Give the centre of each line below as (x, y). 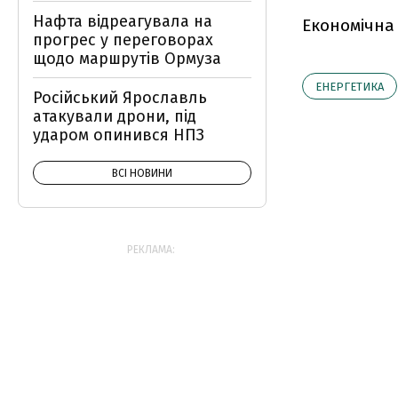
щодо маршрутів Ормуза (127, 59)
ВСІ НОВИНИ (142, 173)
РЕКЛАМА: (151, 250)
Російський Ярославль (120, 98)
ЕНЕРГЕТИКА (350, 87)
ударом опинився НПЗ (119, 135)
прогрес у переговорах (123, 40)
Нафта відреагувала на (123, 21)
